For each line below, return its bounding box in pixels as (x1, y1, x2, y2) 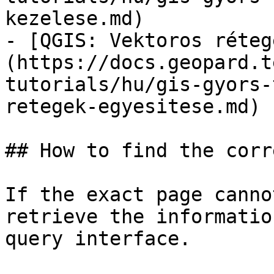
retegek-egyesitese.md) (5, 95, 261, 117)
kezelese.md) (5, 7, 144, 29)
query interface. (5, 228, 191, 250)
